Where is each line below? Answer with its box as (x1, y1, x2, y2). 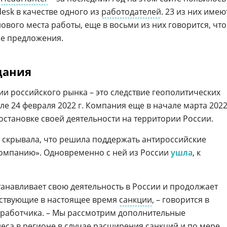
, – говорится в (152, 194, 209, 205)
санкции (119, 194, 152, 205)
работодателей (101, 6, 161, 17)
